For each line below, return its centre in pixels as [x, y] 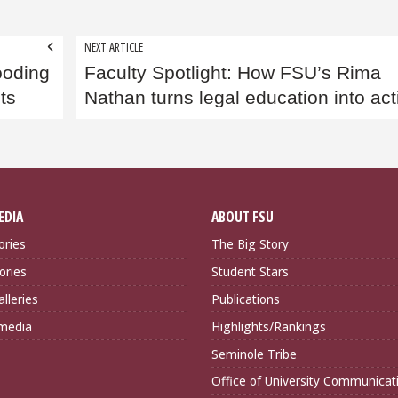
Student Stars [250, 272]
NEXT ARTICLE [114, 46]
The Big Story [250, 244]
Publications [246, 299]
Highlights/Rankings [269, 326]
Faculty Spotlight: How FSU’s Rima [233, 73]
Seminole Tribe [254, 354]
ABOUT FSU [243, 217]
